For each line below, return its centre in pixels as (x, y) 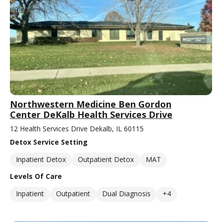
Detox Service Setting (49, 142)
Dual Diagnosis (126, 193)
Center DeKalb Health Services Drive (91, 114)
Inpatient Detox (41, 159)
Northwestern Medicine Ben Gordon (91, 104)
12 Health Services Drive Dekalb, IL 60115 (77, 128)
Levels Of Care (36, 176)
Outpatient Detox (106, 159)
